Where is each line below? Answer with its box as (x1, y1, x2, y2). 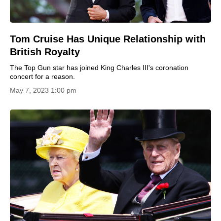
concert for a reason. (10, 73, 75, 80)
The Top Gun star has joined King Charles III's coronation (10, 64, 188, 72)
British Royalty (10, 46, 80, 57)
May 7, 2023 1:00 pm (10, 86, 76, 94)
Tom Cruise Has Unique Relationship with (10, 34, 206, 44)
